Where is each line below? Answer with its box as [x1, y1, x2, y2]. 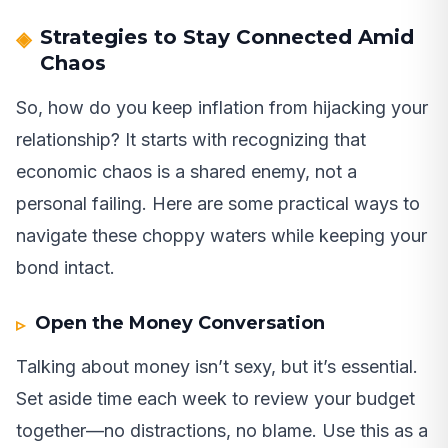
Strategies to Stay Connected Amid [40, 25, 414, 50]
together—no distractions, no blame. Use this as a [16, 420, 428, 442]
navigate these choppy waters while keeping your [16, 225, 427, 247]
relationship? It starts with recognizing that [16, 129, 366, 151]
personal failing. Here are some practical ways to [16, 193, 420, 215]
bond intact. [16, 257, 115, 279]
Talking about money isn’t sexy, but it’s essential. [16, 356, 418, 378]
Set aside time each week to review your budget [16, 388, 415, 410]
